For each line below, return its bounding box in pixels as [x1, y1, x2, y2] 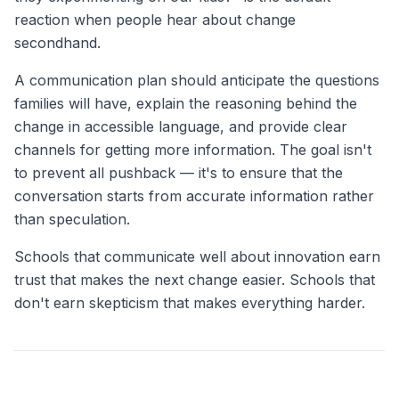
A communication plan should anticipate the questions [14, 71, 379, 89]
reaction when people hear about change [14, 11, 296, 28]
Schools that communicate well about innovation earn [14, 248, 380, 265]
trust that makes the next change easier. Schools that [14, 271, 375, 289]
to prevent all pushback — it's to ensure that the [14, 164, 343, 182]
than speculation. [14, 210, 130, 228]
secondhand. [14, 34, 101, 52]
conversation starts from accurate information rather [14, 187, 374, 205]
